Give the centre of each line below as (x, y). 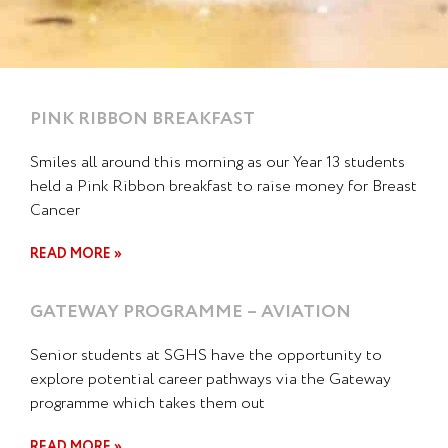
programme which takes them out (147, 403)
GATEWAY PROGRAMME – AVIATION (190, 311)
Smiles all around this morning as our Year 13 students (217, 162)
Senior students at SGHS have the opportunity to (206, 355)
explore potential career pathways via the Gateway (210, 379)
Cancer (55, 210)
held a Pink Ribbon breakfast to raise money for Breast (223, 186)
